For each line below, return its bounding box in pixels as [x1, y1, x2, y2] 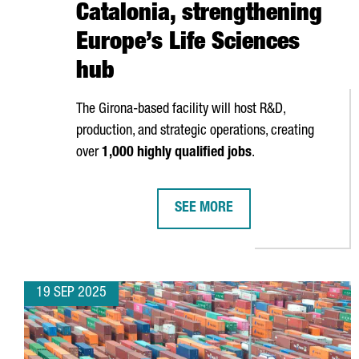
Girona [99, 103, 133, 117]
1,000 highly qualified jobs [102, 146, 252, 160]
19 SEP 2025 [36, 286, 107, 301]
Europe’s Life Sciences [76, 32, 300, 56]
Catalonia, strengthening [76, 3, 322, 27]
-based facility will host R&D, [133, 103, 285, 117]
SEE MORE [174, 201, 233, 216]
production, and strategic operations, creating [76, 124, 314, 139]
